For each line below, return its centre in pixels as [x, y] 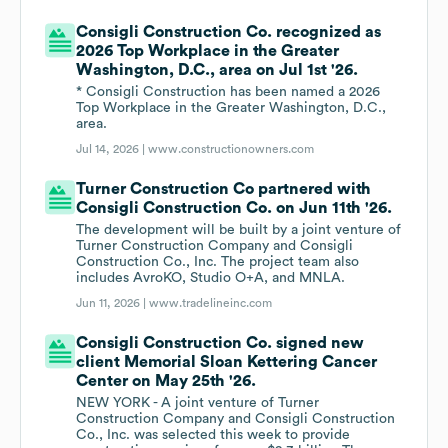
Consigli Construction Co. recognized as [229, 32]
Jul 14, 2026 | [112, 149]
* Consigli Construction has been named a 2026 [228, 92]
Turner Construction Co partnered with [224, 189]
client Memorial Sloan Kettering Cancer [227, 362]
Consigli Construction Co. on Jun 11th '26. [234, 208]
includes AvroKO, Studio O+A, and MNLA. [211, 278]
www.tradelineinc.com [211, 303]
